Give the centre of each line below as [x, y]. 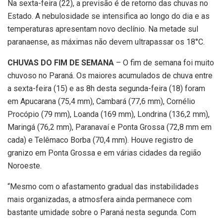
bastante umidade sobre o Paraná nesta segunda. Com [102, 212]
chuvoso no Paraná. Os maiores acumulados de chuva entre [110, 75]
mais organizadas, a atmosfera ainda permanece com [100, 199]
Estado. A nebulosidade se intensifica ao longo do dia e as [109, 16]
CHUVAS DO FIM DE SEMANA [61, 62]
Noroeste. [25, 166]
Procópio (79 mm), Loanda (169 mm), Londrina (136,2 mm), [109, 114]
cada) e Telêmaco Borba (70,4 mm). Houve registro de [100, 140]
